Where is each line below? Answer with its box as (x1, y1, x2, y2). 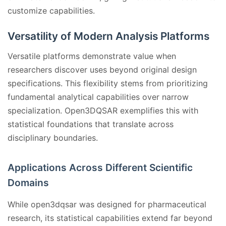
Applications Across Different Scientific (8, 161, 193, 174)
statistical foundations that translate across (8, 119, 174, 130)
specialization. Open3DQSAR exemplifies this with (8, 105, 198, 116)
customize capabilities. (8, 6, 95, 16)
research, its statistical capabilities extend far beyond (8, 213, 212, 223)
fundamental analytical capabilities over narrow (8, 92, 189, 102)
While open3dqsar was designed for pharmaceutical (8, 199, 206, 210)
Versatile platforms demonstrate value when (8, 51, 176, 62)
